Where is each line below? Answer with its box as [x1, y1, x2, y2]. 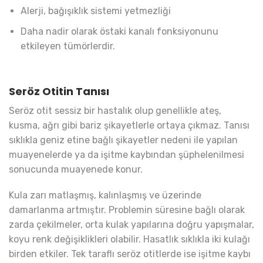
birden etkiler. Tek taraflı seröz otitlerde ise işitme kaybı [9, 248, 251, 260]
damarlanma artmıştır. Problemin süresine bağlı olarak [9, 204, 245, 216]
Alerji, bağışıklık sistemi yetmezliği [21, 5, 171, 16]
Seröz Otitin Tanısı [9, 83, 109, 99]
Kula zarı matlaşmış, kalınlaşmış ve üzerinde [9, 190, 201, 201]
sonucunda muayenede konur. [9, 163, 143, 175]
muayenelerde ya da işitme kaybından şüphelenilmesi [9, 149, 244, 160]
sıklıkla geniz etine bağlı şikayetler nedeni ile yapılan [9, 134, 238, 146]
